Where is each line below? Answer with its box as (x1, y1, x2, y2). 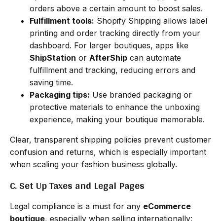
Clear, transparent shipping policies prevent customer (10, 134, 211, 145)
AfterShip (89, 52, 127, 63)
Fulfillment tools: (30, 15, 94, 26)
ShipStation (30, 52, 76, 63)
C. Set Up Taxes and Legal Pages (10, 176, 145, 194)
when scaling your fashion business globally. (10, 159, 177, 169)
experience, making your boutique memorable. (30, 114, 205, 124)
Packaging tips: (30, 89, 90, 100)
